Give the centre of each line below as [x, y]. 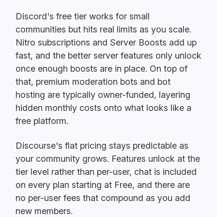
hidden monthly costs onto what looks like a [103, 108]
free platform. [42, 121]
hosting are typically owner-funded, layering [103, 95]
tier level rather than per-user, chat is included [106, 172]
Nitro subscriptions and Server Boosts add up [106, 43]
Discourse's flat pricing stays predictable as [102, 146]
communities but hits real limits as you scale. [103, 30]
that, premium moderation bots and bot [93, 82]
